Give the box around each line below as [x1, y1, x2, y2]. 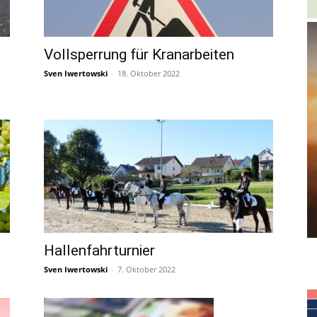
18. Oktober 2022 [117, 68, 180, 79]
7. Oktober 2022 [117, 264, 175, 275]
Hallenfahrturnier [44, 242, 155, 259]
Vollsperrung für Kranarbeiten [44, 46, 234, 63]
